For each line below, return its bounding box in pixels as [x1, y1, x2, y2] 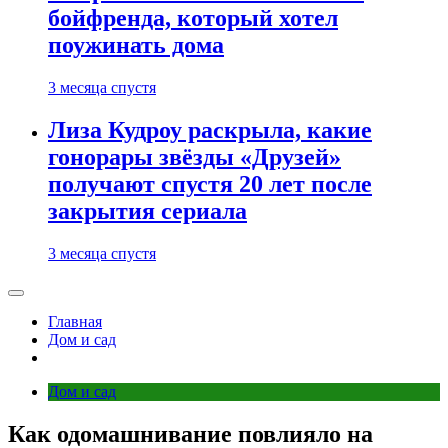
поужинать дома [48, 32, 224, 59]
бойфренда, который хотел [48, 5, 338, 32]
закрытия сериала [48, 198, 247, 225]
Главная [48, 313, 102, 330]
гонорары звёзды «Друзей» [48, 144, 341, 171]
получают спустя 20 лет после [48, 171, 372, 198]
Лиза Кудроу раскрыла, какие [48, 117, 372, 144]
